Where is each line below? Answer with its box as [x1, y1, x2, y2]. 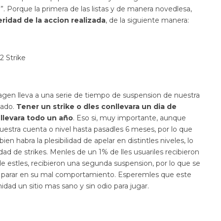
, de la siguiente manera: [106, 15, 189, 25]
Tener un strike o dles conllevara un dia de [16, 102, 177, 111]
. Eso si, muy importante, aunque [73, 113, 186, 122]
